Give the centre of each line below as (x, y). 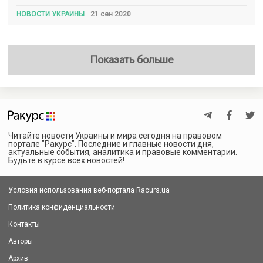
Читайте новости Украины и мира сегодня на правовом (115, 136)
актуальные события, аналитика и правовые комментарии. (123, 152)
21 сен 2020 (111, 14)
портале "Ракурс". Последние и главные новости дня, (111, 144)
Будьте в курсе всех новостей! (66, 160)
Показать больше (131, 60)
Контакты (24, 224)
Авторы (21, 241)
